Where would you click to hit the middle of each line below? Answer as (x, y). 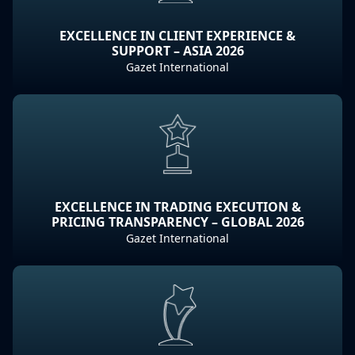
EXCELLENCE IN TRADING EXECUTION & (177, 207)
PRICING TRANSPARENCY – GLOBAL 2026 (177, 222)
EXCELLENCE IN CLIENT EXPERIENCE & (177, 36)
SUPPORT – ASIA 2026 (177, 51)
